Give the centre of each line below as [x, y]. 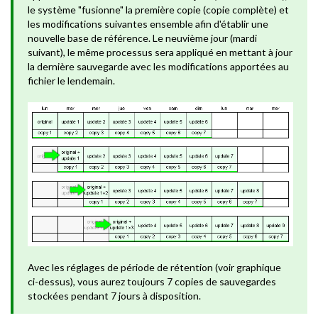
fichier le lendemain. [71, 81]
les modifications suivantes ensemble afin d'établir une [148, 24]
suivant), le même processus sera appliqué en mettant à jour [160, 52]
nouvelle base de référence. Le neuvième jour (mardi [142, 38]
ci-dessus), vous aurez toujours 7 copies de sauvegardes [152, 282]
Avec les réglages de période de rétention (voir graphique [154, 268]
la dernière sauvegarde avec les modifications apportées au [158, 66]
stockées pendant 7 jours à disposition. [114, 296]
